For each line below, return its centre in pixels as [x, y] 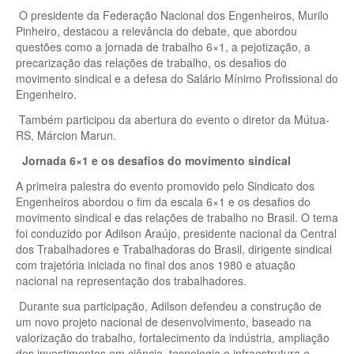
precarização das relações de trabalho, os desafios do [151, 62]
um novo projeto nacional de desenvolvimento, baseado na [164, 321]
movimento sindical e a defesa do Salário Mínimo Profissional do [177, 78]
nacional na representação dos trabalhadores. [131, 280]
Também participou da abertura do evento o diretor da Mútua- [173, 119]
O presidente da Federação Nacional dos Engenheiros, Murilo [172, 15]
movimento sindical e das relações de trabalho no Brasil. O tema [177, 217]
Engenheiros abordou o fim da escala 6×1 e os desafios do [163, 201]
